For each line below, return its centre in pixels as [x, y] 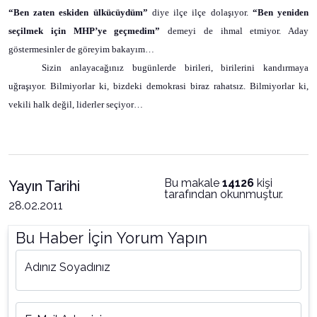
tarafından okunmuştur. [224, 194]
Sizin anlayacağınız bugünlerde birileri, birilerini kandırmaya [175, 68]
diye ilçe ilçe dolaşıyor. [200, 12]
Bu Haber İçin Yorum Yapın [111, 238]
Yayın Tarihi [44, 186]
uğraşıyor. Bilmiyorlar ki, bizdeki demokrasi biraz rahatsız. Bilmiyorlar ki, [158, 86]
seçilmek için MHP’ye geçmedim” [85, 31]
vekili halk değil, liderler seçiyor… [76, 104]
